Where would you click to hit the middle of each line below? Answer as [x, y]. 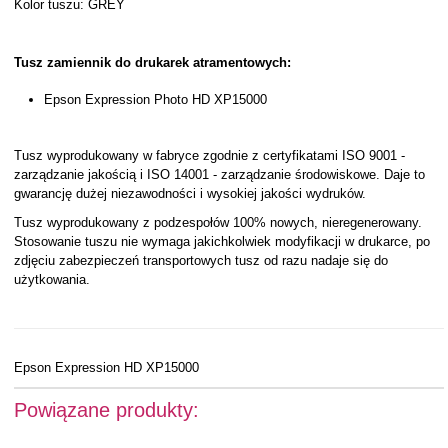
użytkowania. [51, 279]
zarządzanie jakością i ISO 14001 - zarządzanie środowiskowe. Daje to [219, 174]
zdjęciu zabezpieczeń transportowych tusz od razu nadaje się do [200, 260]
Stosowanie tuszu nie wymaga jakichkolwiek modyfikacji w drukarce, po [221, 241]
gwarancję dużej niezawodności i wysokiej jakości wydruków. [189, 193]
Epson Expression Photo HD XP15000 [155, 99]
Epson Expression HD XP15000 [106, 367]
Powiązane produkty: [106, 409]
